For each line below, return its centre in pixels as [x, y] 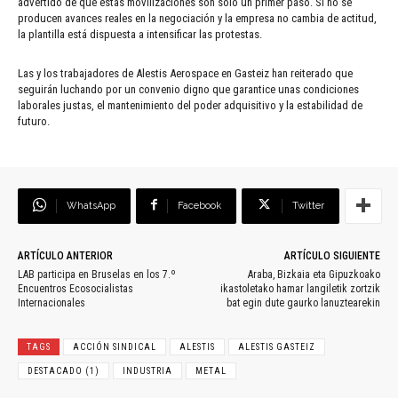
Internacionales [52, 302]
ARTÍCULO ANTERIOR [65, 255]
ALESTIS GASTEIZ [277, 346]
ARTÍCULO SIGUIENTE [332, 255]
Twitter [308, 205]
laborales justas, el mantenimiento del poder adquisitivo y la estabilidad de [190, 105]
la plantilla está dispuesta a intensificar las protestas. [140, 34]
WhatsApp [91, 205]
